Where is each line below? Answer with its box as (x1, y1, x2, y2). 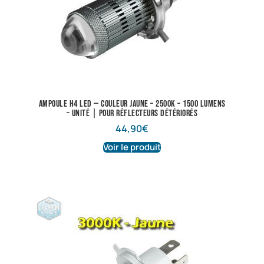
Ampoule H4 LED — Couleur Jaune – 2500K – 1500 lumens (38, 98, 226, 110)
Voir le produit (103, 141, 161, 154)
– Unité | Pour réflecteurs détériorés (66, 108, 198, 120)
